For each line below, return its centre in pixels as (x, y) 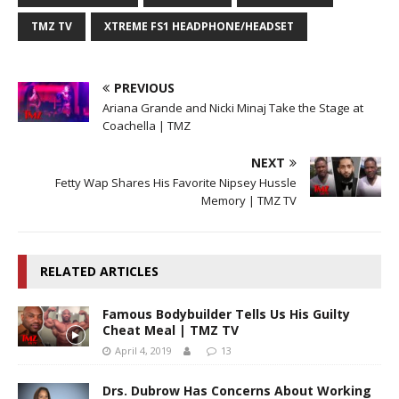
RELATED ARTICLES (99, 271)
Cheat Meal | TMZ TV (171, 330)
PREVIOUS (144, 87)
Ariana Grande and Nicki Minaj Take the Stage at (233, 107)
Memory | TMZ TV (249, 200)
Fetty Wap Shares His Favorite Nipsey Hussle (176, 182)
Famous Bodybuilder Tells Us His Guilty (226, 313)
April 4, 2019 (143, 350)
